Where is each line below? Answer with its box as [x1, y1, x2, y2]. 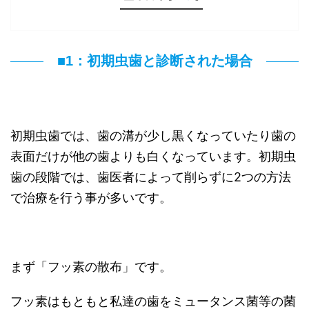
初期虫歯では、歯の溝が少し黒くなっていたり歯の [10, 128, 296, 143]
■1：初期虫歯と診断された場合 [57, 53, 252, 69]
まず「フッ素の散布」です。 [10, 259, 172, 275]
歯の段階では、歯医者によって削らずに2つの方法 [10, 170, 291, 185]
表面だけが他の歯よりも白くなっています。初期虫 [10, 149, 296, 164]
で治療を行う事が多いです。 [10, 190, 172, 206]
